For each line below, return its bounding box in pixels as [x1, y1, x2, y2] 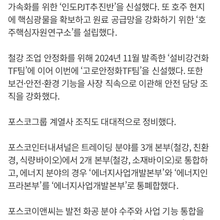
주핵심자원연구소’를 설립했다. [8, 26, 117, 38]
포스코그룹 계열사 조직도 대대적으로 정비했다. [8, 115, 176, 128]
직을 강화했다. [8, 89, 59, 102]
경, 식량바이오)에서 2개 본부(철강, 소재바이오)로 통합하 [8, 153, 208, 166]
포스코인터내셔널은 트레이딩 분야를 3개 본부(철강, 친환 [8, 140, 209, 153]
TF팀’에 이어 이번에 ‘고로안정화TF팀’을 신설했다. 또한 [8, 64, 203, 77]
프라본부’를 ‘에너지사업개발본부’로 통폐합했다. [8, 179, 178, 192]
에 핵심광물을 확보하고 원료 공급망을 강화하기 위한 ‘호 [8, 13, 206, 26]
